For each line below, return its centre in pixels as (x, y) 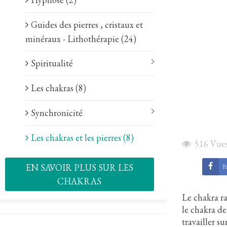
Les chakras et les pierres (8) (82, 138)
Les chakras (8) (59, 88)
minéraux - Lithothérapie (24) (81, 39)
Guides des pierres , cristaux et (87, 25)
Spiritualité (52, 63)
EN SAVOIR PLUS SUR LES (79, 167)
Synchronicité (57, 113)
